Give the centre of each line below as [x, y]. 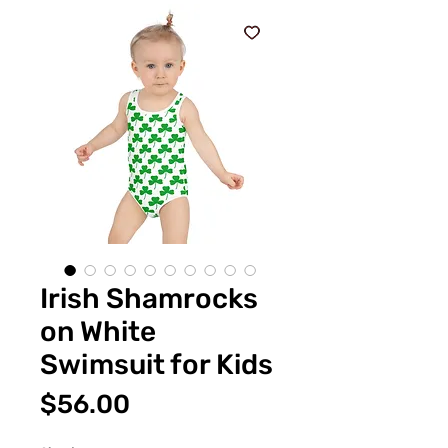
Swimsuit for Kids [156, 364]
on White [98, 331]
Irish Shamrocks [149, 298]
